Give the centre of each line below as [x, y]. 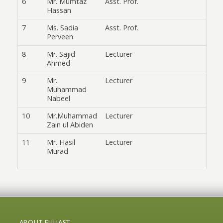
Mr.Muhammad [72, 116]
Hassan [59, 10]
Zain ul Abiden [70, 125]
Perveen [60, 37]
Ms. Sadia [63, 28]
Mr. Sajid [61, 54]
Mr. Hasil [61, 142]
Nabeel [59, 99]
